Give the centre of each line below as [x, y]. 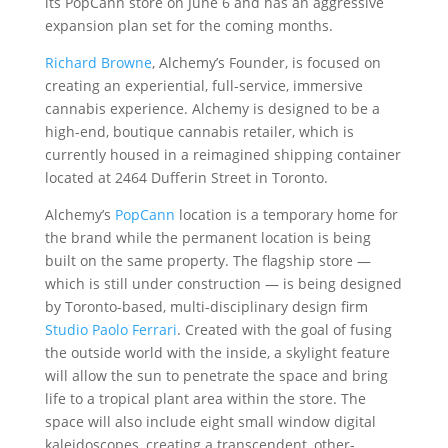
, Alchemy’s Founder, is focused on [266, 62]
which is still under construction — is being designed [223, 283]
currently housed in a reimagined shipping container [222, 154]
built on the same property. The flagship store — [207, 260]
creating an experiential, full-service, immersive [203, 85]
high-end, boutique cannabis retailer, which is [199, 131]
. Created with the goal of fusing [284, 329]
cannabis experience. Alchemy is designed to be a [212, 108]
